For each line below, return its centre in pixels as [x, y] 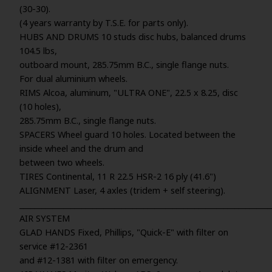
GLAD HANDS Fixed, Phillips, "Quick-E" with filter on [124, 232]
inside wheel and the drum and [81, 148]
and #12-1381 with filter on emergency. [99, 260]
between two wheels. [62, 162]
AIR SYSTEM [45, 218]
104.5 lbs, [38, 51]
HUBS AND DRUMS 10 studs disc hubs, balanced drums [133, 37]
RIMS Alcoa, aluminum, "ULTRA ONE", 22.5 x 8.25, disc [129, 93]
